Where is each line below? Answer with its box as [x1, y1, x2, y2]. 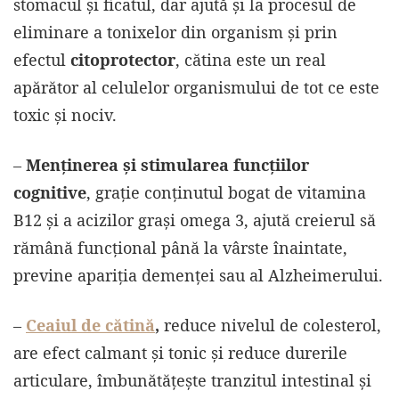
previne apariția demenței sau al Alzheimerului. [13, 265, 383, 287]
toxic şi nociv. [13, 104, 117, 126]
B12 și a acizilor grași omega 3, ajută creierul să [13, 209, 376, 232]
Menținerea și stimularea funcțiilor [26, 154, 309, 176]
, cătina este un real [175, 49, 326, 71]
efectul [13, 49, 70, 71]
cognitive [13, 182, 86, 204]
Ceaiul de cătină [26, 314, 155, 337]
